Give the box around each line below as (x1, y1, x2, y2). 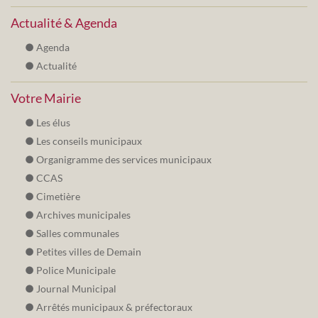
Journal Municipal (36, 283, 116, 295)
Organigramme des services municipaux (36, 153, 212, 166)
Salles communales (36, 227, 119, 240)
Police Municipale (36, 264, 116, 277)
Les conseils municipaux (36, 135, 142, 148)
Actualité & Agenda (11, 15, 117, 31)
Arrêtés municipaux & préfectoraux (36, 301, 192, 314)
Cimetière (36, 190, 80, 203)
